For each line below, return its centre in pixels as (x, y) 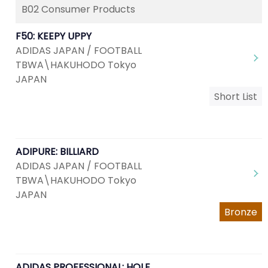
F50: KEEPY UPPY (54, 36)
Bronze (241, 212)
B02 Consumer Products (78, 9)
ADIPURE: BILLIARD (57, 152)
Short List (236, 97)
